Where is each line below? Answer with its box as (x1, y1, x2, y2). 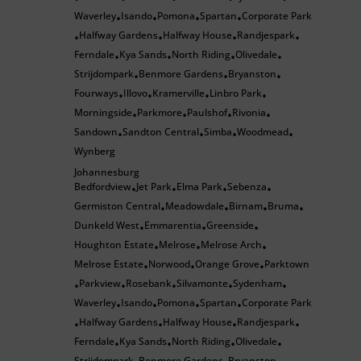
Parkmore (137, 106, 182, 119)
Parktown (264, 257, 309, 271)
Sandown (74, 125, 118, 139)
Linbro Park (210, 86, 262, 100)
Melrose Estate (74, 257, 143, 271)
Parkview (79, 276, 121, 290)
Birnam (229, 199, 263, 213)
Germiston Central (74, 199, 160, 213)
